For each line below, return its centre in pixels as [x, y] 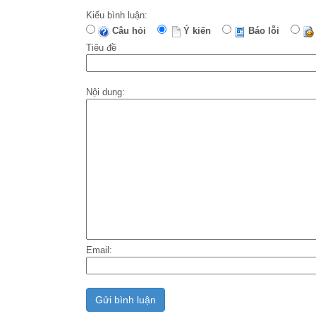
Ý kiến [200, 31]
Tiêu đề [101, 48]
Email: [99, 250]
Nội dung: [105, 92]
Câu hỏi [132, 31]
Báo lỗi [267, 31]
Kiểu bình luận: [117, 16]
